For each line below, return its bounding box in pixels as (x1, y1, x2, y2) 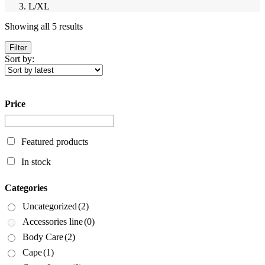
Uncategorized (22, 201, 77, 212)
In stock (21, 157, 51, 167)
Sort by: (5, 53, 34, 64)
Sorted (82, 20, 106, 31)
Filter (9, 43, 27, 52)
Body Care (22, 232, 63, 243)
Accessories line (22, 216, 83, 227)
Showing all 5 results (5, 21, 83, 31)
